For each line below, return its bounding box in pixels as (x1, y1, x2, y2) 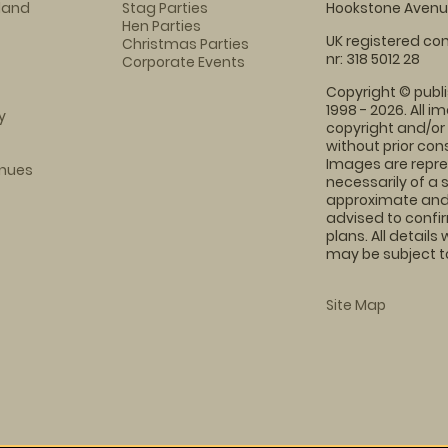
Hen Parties (121, 16, 201, 36)
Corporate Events (121, 52, 245, 72)
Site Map (326, 295, 387, 315)
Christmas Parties (121, 34, 249, 54)
